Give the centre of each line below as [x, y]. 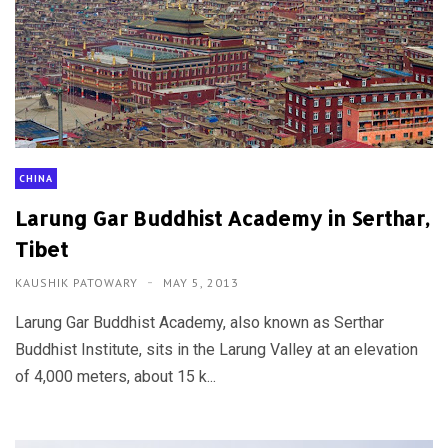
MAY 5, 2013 [201, 283]
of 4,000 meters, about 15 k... [115, 377]
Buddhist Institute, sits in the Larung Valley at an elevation [216, 350]
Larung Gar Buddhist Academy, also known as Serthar [199, 323]
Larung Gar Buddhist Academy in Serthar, [222, 218]
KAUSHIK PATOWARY [78, 283]
